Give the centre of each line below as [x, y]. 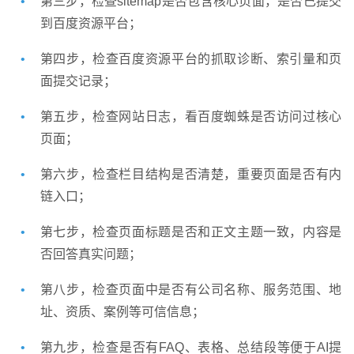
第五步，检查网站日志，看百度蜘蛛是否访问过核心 [191, 117]
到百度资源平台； [90, 24]
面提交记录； [78, 81]
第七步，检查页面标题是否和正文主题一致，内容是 [191, 232]
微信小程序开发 [274, 212]
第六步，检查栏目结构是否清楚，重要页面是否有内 [191, 175]
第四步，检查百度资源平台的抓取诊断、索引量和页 [191, 59]
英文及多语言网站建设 [153, 212]
